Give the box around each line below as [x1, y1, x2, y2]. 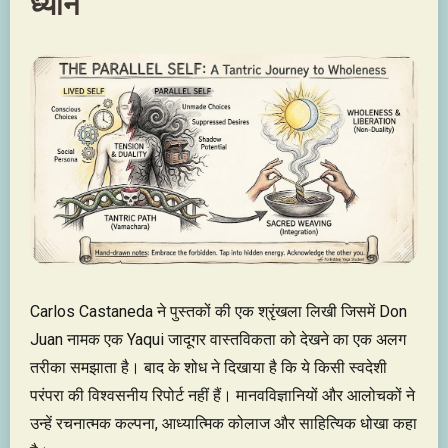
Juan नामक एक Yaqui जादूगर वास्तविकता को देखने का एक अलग [30, 329, 406, 349]
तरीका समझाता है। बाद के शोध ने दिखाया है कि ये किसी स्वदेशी [30, 357, 387, 377]
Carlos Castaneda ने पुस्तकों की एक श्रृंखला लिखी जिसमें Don [30, 301, 407, 321]
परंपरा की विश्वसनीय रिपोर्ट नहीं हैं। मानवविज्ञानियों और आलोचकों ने [30, 385, 415, 405]
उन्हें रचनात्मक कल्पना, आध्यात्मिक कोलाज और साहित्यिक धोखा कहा [30, 413, 417, 433]
